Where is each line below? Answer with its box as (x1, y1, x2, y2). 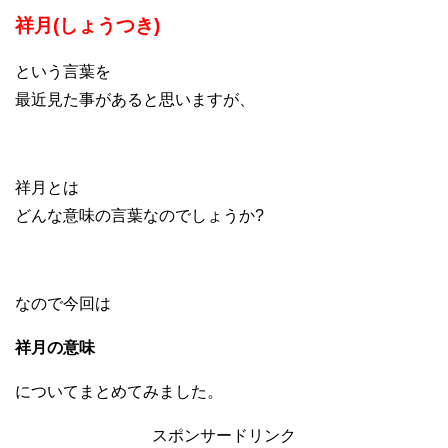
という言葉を (15, 63, 111, 81)
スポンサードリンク (152, 427, 296, 445)
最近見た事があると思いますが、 (15, 91, 255, 109)
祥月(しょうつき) (15, 15, 160, 37)
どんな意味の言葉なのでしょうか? (15, 207, 264, 225)
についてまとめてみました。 (15, 383, 223, 401)
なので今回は (15, 295, 111, 313)
